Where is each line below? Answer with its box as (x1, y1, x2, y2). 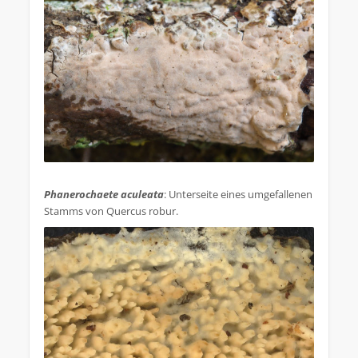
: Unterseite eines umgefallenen (164, 187, 312, 202)
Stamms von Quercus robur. (44, 204, 178, 219)
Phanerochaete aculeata (44, 187, 164, 202)
